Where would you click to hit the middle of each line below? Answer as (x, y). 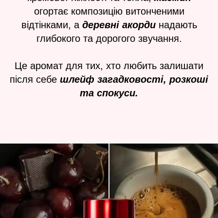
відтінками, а (52, 25)
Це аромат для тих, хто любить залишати (109, 66)
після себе (35, 79)
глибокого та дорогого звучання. (109, 38)
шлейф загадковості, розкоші (134, 79)
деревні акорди (120, 25)
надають (178, 25)
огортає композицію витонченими (109, 11)
